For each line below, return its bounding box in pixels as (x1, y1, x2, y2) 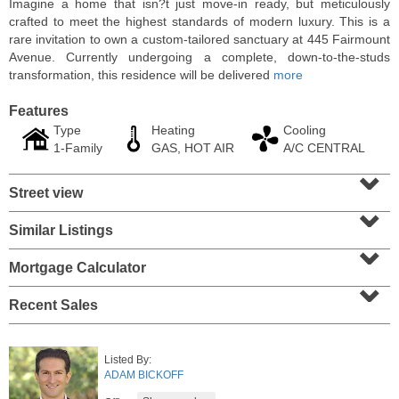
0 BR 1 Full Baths (55, 321, 152, 333)
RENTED (57, 256, 128, 275)
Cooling (283, 123, 326, 137)
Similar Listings (9, 223, 113, 238)
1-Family (53, 141, 102, 155)
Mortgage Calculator (9, 260, 146, 275)
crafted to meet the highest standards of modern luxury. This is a (9, 14, 390, 28)
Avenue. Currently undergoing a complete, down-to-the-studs (9, 50, 390, 64)
